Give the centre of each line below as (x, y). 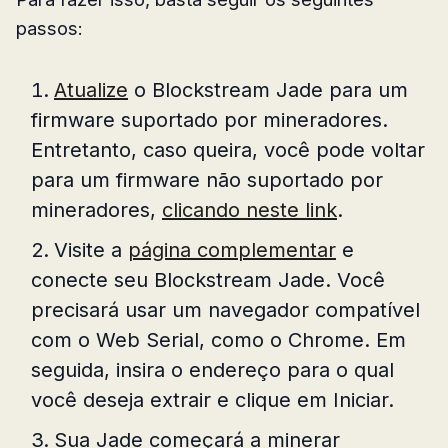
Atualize (91, 89)
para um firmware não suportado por (207, 179)
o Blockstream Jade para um (268, 89)
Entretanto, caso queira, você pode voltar (228, 149)
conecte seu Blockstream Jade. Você (208, 279)
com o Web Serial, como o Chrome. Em (218, 339)
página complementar (232, 249)
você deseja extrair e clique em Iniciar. (212, 399)
